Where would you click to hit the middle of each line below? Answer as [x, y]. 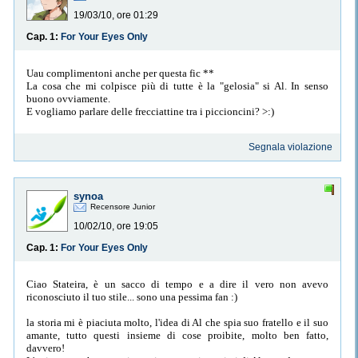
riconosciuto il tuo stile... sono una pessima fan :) [132, 296]
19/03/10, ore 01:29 [116, 16]
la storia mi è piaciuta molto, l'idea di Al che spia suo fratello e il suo [177, 322]
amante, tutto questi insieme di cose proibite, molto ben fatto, [177, 335]
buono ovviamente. [68, 98]
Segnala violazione [291, 147]
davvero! [46, 348]
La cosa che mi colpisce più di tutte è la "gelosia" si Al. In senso [177, 86]
